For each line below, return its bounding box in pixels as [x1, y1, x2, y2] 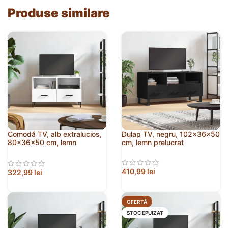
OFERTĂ [127, 198, 147, 205]
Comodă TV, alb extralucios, [8, 130, 102, 139]
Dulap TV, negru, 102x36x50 [122, 130, 220, 139]
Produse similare [8, 6, 110, 21]
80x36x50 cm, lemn [8, 138, 76, 147]
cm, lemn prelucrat [122, 138, 184, 147]
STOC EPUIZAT [127, 209, 163, 216]
